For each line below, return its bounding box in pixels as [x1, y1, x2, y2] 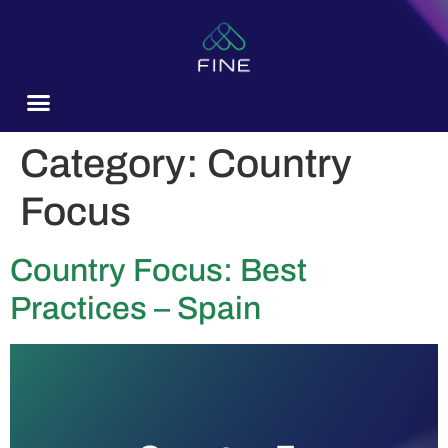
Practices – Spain [10, 290, 261, 326]
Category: [20, 141, 207, 185]
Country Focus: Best [10, 252, 307, 288]
